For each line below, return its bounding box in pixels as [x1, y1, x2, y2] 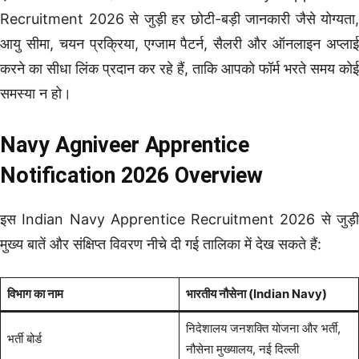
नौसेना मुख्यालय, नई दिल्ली [185, 341, 299, 357]
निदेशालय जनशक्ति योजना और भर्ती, [185, 320, 341, 336]
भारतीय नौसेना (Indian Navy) [185, 285, 327, 301]
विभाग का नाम [6, 285, 63, 301]
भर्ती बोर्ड [6, 330, 42, 346]
